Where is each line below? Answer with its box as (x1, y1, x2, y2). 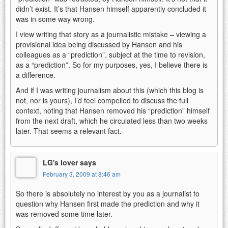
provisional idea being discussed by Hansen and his (16, 39, 182, 49)
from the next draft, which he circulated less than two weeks (16, 115, 208, 126)
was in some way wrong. (16, 13, 95, 24)
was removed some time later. (16, 208, 112, 219)
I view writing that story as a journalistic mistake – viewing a (16, 28, 206, 39)
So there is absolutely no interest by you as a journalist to (16, 188, 199, 198)
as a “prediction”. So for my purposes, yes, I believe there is (16, 59, 208, 70)
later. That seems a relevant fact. (16, 125, 122, 136)
